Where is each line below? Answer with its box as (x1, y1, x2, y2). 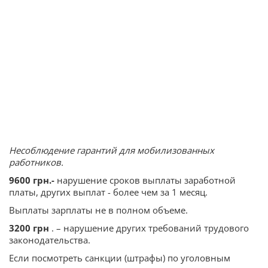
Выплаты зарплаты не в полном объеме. (9, 204, 188, 217)
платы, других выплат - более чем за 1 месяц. (9, 186, 208, 199)
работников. (9, 156, 63, 169)
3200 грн (9, 222, 49, 234)
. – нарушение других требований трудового (49, 222, 249, 234)
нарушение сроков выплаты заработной (57, 174, 236, 187)
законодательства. (9, 234, 90, 246)
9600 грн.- (9, 174, 57, 187)
